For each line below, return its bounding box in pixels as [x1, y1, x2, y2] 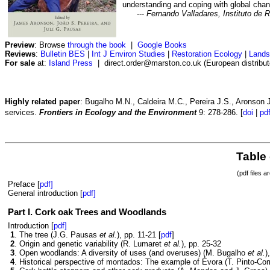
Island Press [49, 58, 93, 68]
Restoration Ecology [172, 49, 242, 59]
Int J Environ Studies [92, 49, 165, 59]
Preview [5, 40, 34, 50]
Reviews [5, 49, 36, 59]
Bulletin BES [40, 49, 85, 59]
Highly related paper [5, 97, 80, 107]
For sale [5, 58, 35, 68]
